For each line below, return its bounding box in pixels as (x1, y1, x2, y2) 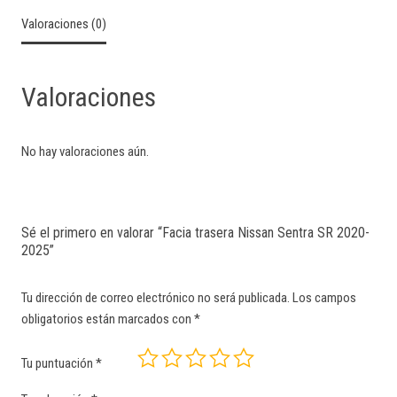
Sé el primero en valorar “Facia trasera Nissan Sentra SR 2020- (21, 223, 370, 241)
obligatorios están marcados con (21, 310, 194, 327)
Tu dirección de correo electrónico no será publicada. (21, 289, 290, 306)
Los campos (292, 289, 356, 306)
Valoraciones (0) (21, 16, 106, 33)
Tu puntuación (21, 355, 96, 372)
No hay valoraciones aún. (21, 143, 149, 160)
